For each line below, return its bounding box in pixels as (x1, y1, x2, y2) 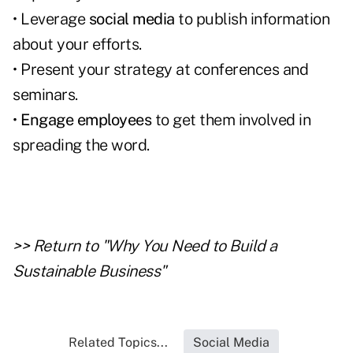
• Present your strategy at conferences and (13, 60, 308, 80)
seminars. (13, 85, 78, 105)
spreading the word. (13, 136, 150, 155)
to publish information (174, 9, 329, 29)
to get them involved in (151, 110, 310, 130)
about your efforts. (13, 35, 142, 54)
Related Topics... (68, 335, 168, 351)
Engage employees (20, 110, 151, 130)
